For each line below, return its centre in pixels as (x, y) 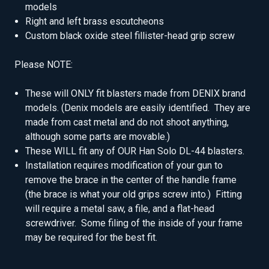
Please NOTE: (44, 65)
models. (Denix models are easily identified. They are (138, 108)
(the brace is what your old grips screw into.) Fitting (134, 195)
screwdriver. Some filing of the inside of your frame (134, 223)
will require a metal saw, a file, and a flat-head (120, 209)
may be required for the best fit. (92, 238)
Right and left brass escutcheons (95, 22)
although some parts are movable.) (98, 137)
